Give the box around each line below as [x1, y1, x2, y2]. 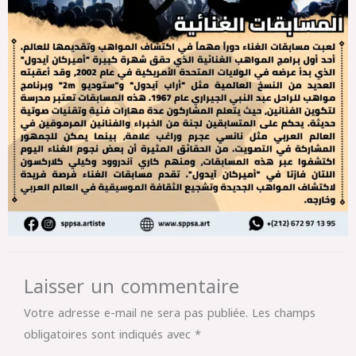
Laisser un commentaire [24, 269, 239, 305]
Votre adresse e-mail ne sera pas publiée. [24, 302, 248, 324]
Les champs [252, 302, 315, 324]
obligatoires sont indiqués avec [24, 323, 195, 346]
